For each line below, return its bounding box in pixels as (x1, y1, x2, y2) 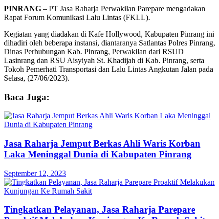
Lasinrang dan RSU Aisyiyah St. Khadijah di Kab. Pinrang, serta (4, 56, 204, 65)
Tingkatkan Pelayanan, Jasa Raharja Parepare (4, 204, 195, 215)
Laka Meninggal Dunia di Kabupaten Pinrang (4, 149, 192, 160)
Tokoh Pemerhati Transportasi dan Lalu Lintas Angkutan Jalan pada (4, 65, 213, 73)
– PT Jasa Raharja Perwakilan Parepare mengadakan (41, 4, 205, 13)
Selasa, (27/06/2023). (4, 73, 69, 82)
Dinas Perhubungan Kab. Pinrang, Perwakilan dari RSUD (4, 47, 184, 56)
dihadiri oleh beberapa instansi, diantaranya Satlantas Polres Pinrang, (4, 38, 215, 47)
